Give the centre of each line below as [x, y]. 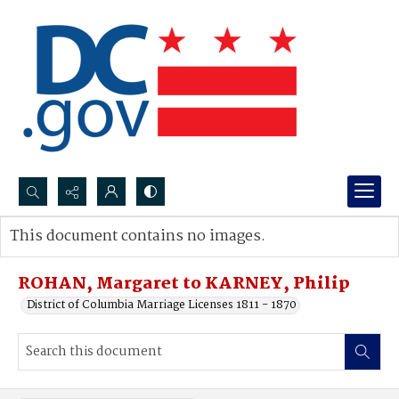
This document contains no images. [138, 236]
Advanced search [73, 254]
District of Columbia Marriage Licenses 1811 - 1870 [162, 305]
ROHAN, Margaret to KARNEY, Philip [184, 284]
